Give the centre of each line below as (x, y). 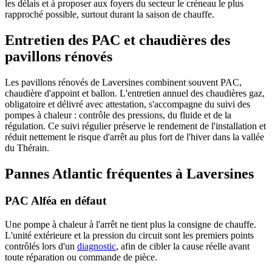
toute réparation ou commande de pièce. (81, 257)
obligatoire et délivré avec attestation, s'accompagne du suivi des (127, 104)
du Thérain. (27, 148)
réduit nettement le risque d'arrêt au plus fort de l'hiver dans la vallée (134, 137)
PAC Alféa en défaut (56, 201)
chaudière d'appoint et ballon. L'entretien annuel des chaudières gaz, (135, 93)
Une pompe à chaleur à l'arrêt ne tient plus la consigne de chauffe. (131, 224)
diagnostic (97, 246)
